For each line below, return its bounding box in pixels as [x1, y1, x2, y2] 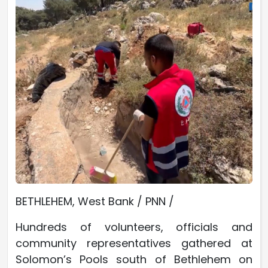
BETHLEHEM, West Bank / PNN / [16, 193, 174, 209]
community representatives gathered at [16, 235, 252, 251]
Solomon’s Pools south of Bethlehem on [16, 251, 252, 267]
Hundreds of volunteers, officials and [16, 219, 252, 234]
